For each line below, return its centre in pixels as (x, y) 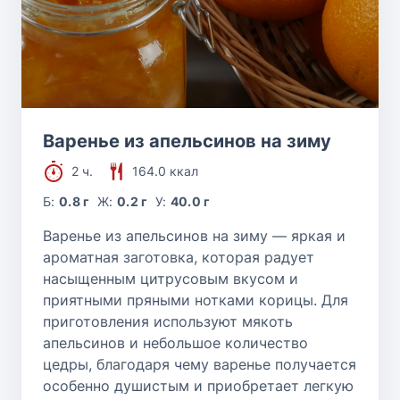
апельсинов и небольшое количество (175, 342)
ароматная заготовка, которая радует (179, 257)
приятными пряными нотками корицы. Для (196, 300)
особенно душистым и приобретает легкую (198, 385)
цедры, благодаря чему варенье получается (200, 364)
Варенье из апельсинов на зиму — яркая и (194, 235)
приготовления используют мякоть (168, 321)
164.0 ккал (165, 171)
